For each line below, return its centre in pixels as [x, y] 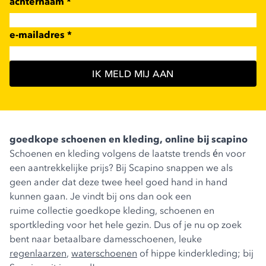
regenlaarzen [38, 253]
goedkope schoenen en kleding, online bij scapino [129, 139]
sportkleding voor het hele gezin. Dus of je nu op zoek [126, 225]
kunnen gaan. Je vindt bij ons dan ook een [100, 196]
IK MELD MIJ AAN [133, 74]
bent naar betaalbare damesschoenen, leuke [106, 239]
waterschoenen [104, 253]
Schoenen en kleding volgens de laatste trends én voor [128, 153]
